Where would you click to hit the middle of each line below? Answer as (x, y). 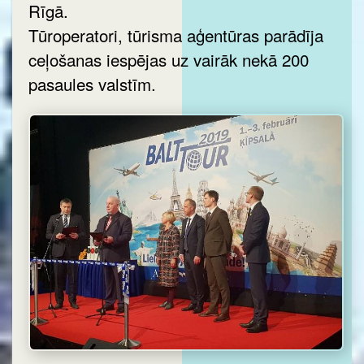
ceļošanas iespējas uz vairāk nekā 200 (169, 59)
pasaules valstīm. (92, 83)
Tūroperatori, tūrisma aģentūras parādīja (176, 35)
